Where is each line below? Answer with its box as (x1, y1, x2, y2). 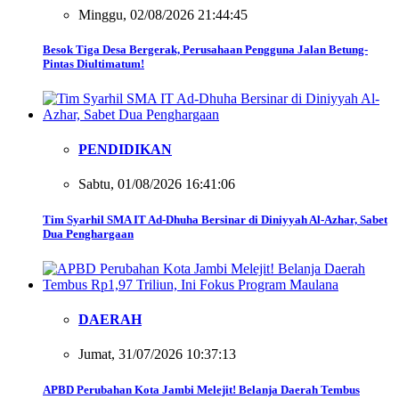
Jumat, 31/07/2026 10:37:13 (78, 346, 236, 362)
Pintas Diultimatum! (43, 56, 144, 70)
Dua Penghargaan (43, 226, 134, 240)
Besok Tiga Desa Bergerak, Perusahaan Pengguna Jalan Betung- (43, 42, 368, 56)
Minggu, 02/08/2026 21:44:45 (78, 6, 248, 22)
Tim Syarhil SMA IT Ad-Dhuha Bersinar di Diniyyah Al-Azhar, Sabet (43, 212, 387, 226)
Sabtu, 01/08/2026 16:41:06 (78, 176, 235, 192)
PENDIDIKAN (78, 142, 172, 158)
